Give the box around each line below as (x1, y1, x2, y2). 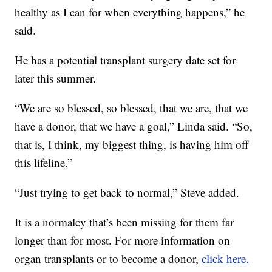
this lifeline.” (15, 155, 73, 171)
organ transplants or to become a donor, (15, 251, 202, 267)
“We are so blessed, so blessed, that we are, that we (15, 100, 248, 116)
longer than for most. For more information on (15, 233, 231, 248)
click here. (202, 251, 250, 267)
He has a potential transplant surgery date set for (15, 52, 236, 68)
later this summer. (15, 70, 97, 86)
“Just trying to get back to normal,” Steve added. (15, 185, 240, 200)
